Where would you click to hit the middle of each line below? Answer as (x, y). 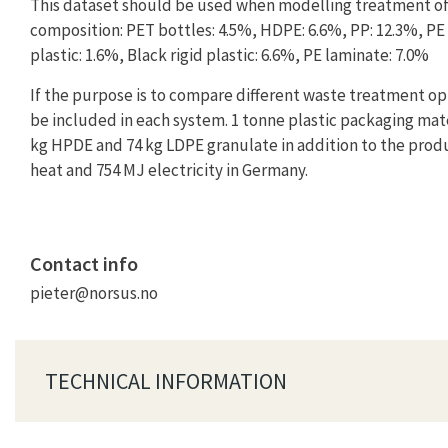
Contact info (84, 264)
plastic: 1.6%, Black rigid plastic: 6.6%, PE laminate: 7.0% (229, 55)
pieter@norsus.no (94, 293)
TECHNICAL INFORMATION (166, 381)
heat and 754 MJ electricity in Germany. (169, 169)
